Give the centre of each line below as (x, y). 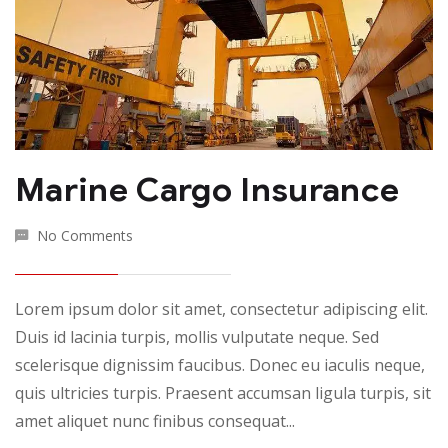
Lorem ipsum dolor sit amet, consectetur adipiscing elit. (221, 309)
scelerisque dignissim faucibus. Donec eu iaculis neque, (220, 365)
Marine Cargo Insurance (207, 190)
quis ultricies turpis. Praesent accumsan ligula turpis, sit (223, 393)
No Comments (85, 236)
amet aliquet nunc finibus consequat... (155, 421)
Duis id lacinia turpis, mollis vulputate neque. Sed (197, 337)
